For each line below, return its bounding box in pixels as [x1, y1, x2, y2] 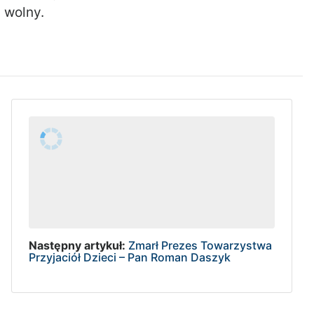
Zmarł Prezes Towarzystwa [128, 238, 272, 252]
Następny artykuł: [28, 238, 125, 252]
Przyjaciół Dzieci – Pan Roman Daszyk [28, 250, 231, 264]
